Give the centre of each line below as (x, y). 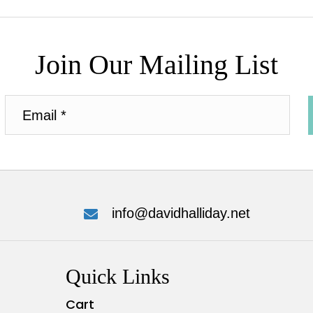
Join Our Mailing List (156, 65)
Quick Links (117, 277)
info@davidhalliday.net (181, 213)
